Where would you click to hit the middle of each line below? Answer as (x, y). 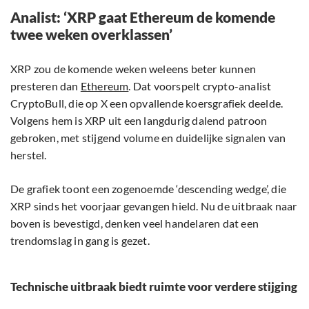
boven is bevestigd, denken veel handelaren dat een (135, 223)
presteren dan (46, 86)
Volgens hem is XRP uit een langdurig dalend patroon (139, 121)
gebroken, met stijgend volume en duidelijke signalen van (148, 138)
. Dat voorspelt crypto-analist (200, 86)
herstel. (29, 155)
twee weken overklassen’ (91, 34)
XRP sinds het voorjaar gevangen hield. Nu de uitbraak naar (154, 206)
